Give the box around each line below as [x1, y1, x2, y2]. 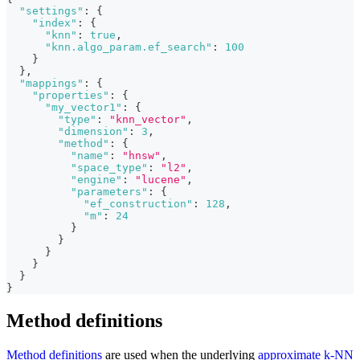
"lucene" [135, 174, 186, 186]
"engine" [71, 174, 122, 186]
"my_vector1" [45, 101, 122, 114]
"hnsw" [122, 149, 161, 162]
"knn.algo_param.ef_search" [45, 41, 212, 54]
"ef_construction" [84, 198, 193, 211]
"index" [32, 17, 77, 30]
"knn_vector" [109, 113, 186, 126]
